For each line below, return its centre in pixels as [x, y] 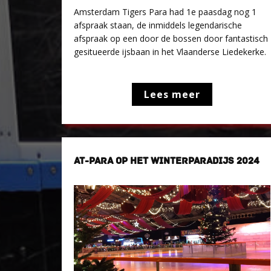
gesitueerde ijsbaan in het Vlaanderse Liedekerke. [170, 52]
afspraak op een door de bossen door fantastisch [171, 38]
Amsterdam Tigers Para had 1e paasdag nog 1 [165, 12]
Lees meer [172, 94]
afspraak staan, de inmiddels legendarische [158, 25]
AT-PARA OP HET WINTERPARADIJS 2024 [167, 161]
